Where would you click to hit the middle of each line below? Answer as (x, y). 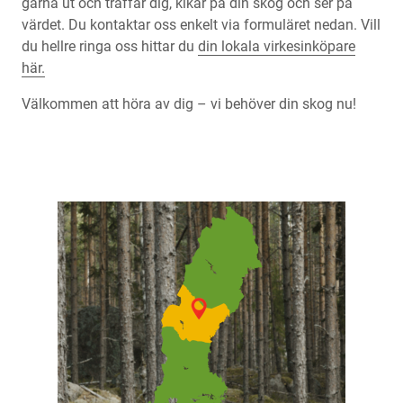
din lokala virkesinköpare (277, 46)
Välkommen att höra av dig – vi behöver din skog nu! (189, 104)
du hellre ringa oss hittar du (110, 46)
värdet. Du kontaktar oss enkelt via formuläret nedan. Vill (201, 25)
